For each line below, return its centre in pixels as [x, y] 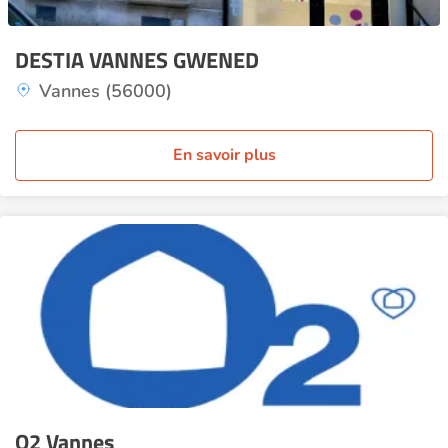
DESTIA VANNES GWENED [137, 60]
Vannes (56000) [105, 91]
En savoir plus [224, 155]
